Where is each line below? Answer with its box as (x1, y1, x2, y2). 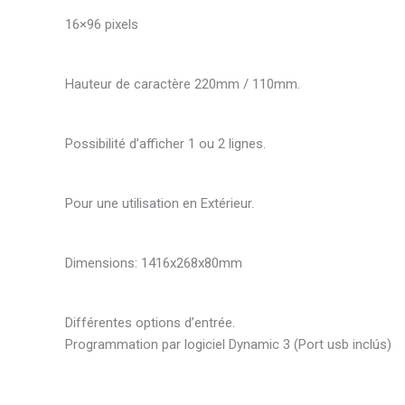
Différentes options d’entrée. (65, 314, 235, 331)
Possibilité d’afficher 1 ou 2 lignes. (65, 135, 266, 152)
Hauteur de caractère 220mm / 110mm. (65, 75, 300, 92)
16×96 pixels (65, 15, 138, 33)
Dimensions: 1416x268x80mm (65, 254, 242, 271)
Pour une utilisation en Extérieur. (65, 194, 254, 212)
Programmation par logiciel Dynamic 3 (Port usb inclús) (65, 335, 391, 353)
